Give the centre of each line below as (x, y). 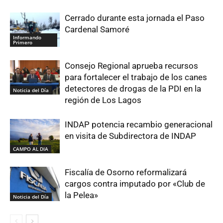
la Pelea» (81, 195)
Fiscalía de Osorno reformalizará (126, 172)
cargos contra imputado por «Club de (135, 184)
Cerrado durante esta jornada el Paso (135, 18)
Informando (27, 38)
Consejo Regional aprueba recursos (131, 66)
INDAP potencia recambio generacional (139, 125)
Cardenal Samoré (97, 30)
